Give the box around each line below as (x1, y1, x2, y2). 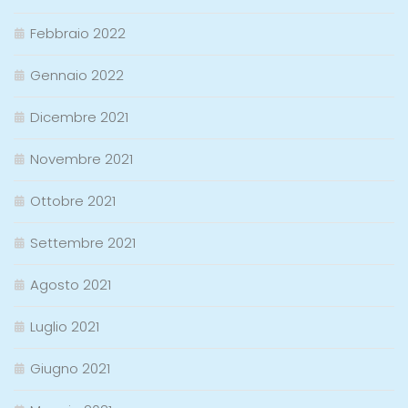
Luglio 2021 (30, 317, 99, 337)
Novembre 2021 (30, 149, 133, 169)
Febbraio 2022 (30, 24, 126, 44)
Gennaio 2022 (30, 66, 124, 86)
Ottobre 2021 (30, 191, 116, 211)
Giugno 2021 (30, 359, 110, 379)
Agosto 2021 (30, 275, 111, 295)
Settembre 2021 (30, 233, 136, 253)
